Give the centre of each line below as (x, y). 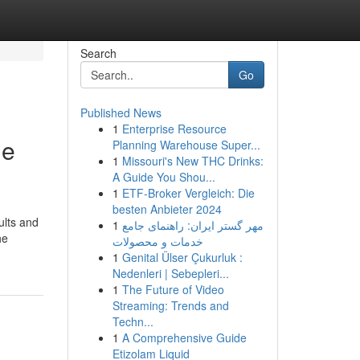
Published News (121, 112)
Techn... (133, 321)
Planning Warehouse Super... (186, 145)
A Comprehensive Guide (184, 337)
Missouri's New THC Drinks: (192, 161)
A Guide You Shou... (164, 177)
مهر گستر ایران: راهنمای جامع (192, 225)
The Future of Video (173, 289)
